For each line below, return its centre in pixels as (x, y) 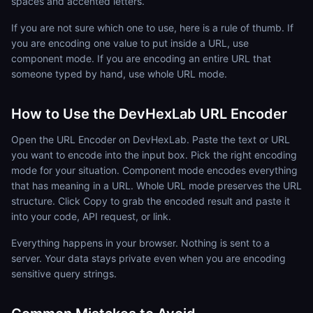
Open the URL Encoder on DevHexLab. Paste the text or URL (151, 139)
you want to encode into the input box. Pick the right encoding (154, 155)
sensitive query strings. (64, 274)
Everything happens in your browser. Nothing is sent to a (140, 243)
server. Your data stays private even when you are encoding (148, 258)
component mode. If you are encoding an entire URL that (141, 58)
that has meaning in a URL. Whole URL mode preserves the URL (156, 185)
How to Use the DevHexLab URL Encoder (149, 114)
